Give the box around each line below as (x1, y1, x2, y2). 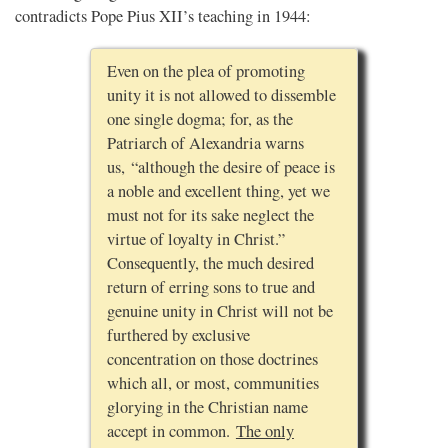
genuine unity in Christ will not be (106, 300, 333, 323)
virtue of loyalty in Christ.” (106, 228, 285, 251)
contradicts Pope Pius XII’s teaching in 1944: (15, 4, 311, 27)
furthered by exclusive (106, 324, 250, 347)
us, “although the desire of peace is (106, 156, 335, 179)
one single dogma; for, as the (106, 108, 293, 131)
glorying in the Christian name (106, 396, 308, 419)
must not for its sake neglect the (106, 204, 314, 227)
